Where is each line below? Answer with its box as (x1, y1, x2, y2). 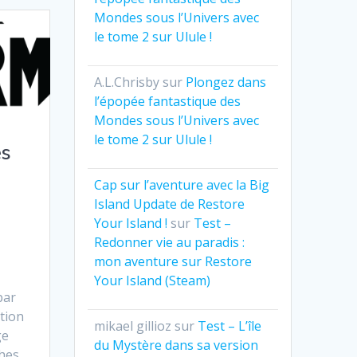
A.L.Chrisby (94, 73, 160, 92)
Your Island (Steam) (94, 272, 211, 290)
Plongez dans (186, 73, 267, 92)
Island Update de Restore (94, 195, 245, 214)
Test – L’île (198, 317, 262, 335)
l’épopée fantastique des (94, 92, 241, 111)
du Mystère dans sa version (94, 336, 259, 355)
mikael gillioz (94, 317, 172, 335)
